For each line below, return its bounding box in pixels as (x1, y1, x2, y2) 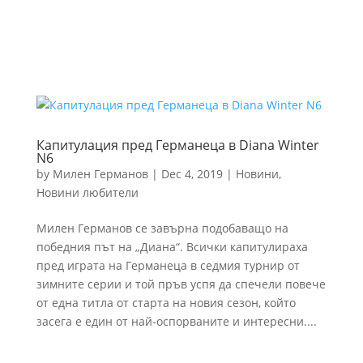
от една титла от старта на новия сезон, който (36, 295, 296, 310)
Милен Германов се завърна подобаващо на (36, 220, 288, 236)
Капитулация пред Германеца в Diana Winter (36, 136, 319, 154)
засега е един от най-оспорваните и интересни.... (36, 314, 317, 329)
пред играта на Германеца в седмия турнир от (36, 258, 300, 273)
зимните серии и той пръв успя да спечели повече (36, 276, 326, 292)
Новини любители (36, 185, 139, 200)
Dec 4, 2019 (160, 166, 223, 181)
